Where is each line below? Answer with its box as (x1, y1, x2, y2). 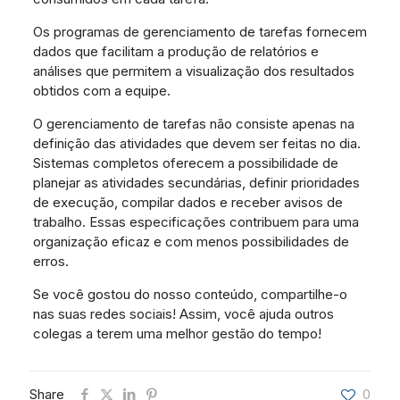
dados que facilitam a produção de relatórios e (32, 43, 319, 61)
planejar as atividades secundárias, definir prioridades (32, 174, 360, 192)
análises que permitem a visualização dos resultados (32, 62, 354, 80)
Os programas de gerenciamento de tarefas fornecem (32, 23, 367, 41)
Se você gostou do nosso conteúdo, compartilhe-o (32, 286, 347, 304)
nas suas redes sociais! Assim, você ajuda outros (32, 305, 334, 323)
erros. (32, 253, 69, 271)
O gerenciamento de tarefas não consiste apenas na (32, 115, 354, 133)
